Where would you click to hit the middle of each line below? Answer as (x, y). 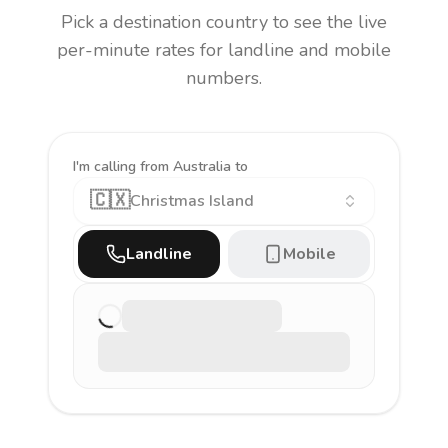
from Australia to (194, 166)
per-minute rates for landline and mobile (224, 50)
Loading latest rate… (168, 326)
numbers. (224, 78)
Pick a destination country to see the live (224, 22)
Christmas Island (192, 201)
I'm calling (106, 166)
